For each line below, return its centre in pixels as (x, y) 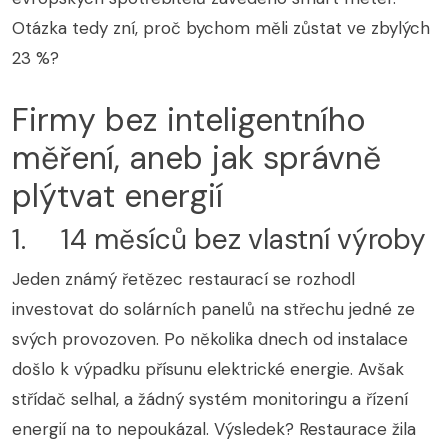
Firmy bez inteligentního (189, 120)
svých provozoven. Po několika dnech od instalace (210, 339)
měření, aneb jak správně (196, 158)
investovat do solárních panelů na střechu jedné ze (213, 309)
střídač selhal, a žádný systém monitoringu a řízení (210, 399)
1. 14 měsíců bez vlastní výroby (219, 240)
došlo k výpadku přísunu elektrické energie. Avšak (208, 369)
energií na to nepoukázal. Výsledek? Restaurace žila (214, 429)
